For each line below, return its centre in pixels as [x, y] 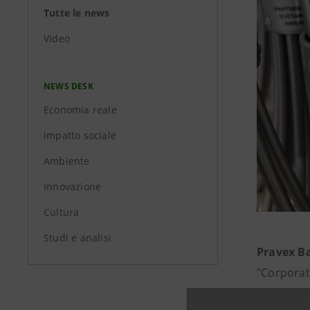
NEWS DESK [69, 86]
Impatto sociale [80, 135]
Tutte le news [77, 13]
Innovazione [73, 186]
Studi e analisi [77, 238]
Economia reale [80, 110]
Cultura [62, 212]
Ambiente [67, 161]
